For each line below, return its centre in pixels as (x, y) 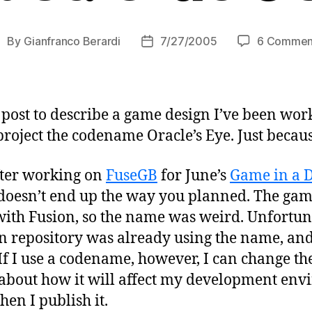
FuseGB (132, 175)
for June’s (194, 175)
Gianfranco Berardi (72, 41)
